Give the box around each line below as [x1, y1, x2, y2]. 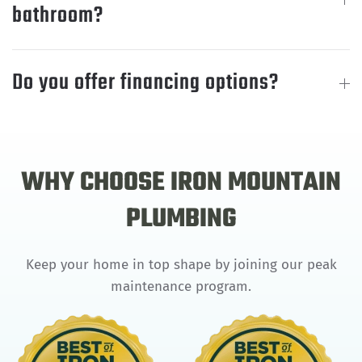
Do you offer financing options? [12, 65, 279, 101]
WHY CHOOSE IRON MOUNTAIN [21, 162, 341, 204]
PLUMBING [125, 199, 237, 241]
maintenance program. [111, 278, 251, 296]
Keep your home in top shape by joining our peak [25, 256, 337, 274]
